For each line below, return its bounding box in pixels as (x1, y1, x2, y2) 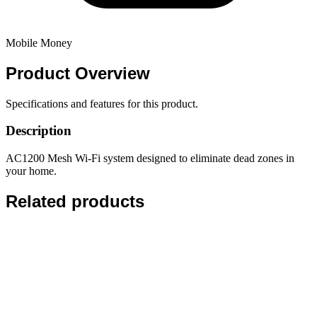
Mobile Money (6, 36, 72, 49)
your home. (6, 165, 57, 178)
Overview (75, 63, 150, 83)
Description (6, 123, 71, 139)
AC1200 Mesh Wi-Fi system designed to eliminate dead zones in (6, 152, 294, 165)
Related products (6, 192, 144, 212)
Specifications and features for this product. (6, 97, 198, 110)
